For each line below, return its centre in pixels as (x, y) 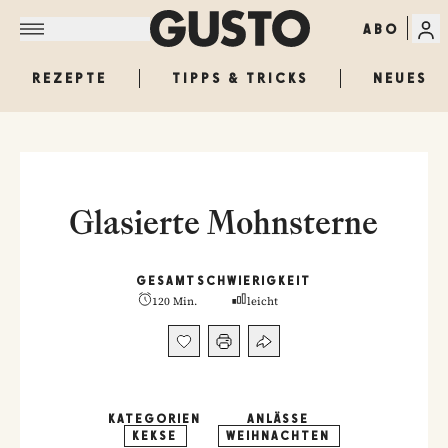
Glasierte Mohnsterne (224, 222)
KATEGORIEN (155, 419)
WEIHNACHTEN (278, 436)
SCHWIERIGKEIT (254, 281)
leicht (262, 301)
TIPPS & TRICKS (240, 78)
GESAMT (166, 281)
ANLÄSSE (278, 419)
